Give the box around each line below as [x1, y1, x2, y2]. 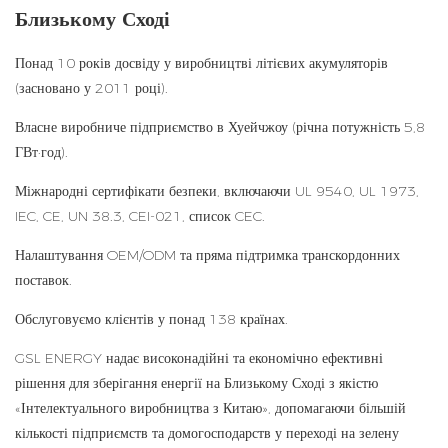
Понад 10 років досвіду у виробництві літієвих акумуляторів [15, 54, 388, 73]
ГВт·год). [15, 143, 68, 162]
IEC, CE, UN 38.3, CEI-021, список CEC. [15, 207, 265, 226]
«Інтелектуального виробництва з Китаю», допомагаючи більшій [15, 399, 406, 418]
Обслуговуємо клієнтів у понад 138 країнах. [15, 310, 288, 329]
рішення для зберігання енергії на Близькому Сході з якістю [15, 374, 378, 393]
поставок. [15, 271, 72, 290]
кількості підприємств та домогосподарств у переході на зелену [15, 424, 399, 443]
